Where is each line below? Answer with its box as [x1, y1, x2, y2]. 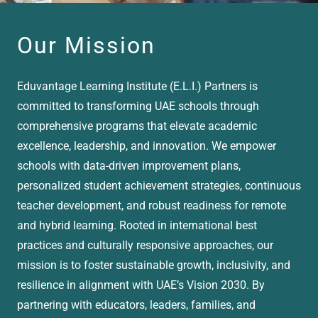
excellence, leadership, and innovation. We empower [17, 139, 276, 153]
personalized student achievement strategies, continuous [17, 179, 301, 192]
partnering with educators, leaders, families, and [17, 298, 256, 312]
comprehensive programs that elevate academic [17, 119, 257, 133]
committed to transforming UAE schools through [17, 99, 259, 113]
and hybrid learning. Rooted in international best [17, 219, 257, 232]
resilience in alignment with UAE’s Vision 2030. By [17, 278, 265, 292]
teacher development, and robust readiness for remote [17, 199, 286, 212]
